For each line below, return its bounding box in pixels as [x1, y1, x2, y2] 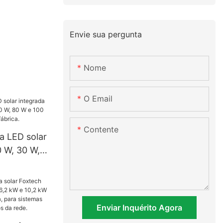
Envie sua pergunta [70, 29, 142, 39]
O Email [84, 94, 113, 104]
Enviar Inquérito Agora [97, 203, 182, 213]
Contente [84, 124, 119, 135]
